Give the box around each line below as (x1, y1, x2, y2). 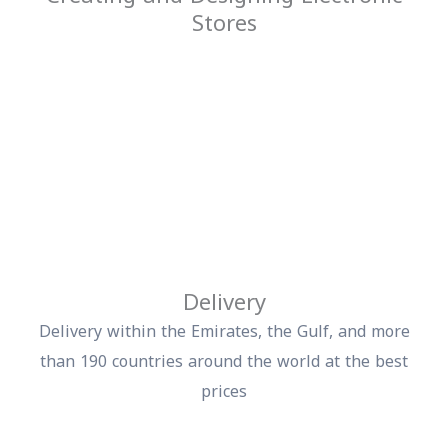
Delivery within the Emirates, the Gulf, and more (68, 316, 440, 348)
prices (231, 376, 277, 408)
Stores (221, 3, 287, 46)
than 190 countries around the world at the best (70, 346, 438, 378)
